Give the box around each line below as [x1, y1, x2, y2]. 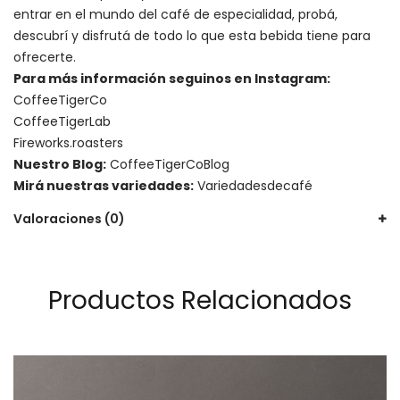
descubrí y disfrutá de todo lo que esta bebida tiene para [13, 26, 371, 45]
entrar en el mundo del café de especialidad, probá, [13, 4, 337, 23]
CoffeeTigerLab [13, 112, 111, 130]
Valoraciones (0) [13, 209, 125, 228]
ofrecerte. [13, 47, 76, 66]
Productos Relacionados [48, 282, 352, 318]
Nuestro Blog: [13, 154, 106, 173]
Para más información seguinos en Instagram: [13, 69, 330, 87]
